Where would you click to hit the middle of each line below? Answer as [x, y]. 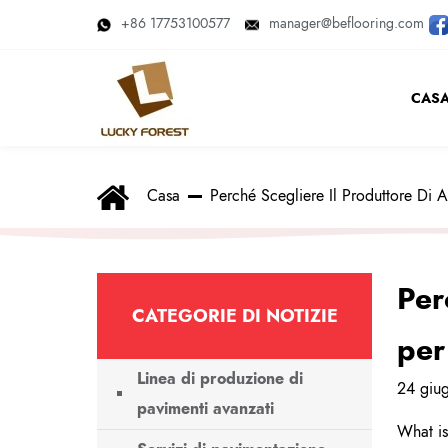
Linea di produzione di [220, 378]
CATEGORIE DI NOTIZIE [234, 315]
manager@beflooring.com [346, 23]
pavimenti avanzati [205, 408]
